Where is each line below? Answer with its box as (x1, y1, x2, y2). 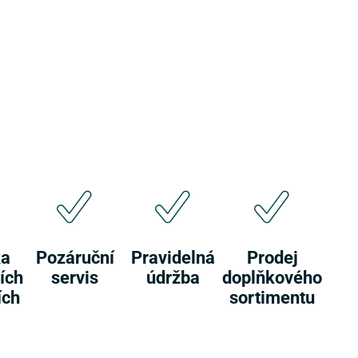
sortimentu (229, 285, 315, 309)
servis (51, 265, 98, 289)
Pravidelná (131, 245, 215, 269)
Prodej (246, 245, 298, 269)
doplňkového (222, 265, 322, 289)
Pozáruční (35, 245, 114, 269)
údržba (146, 265, 200, 289)
